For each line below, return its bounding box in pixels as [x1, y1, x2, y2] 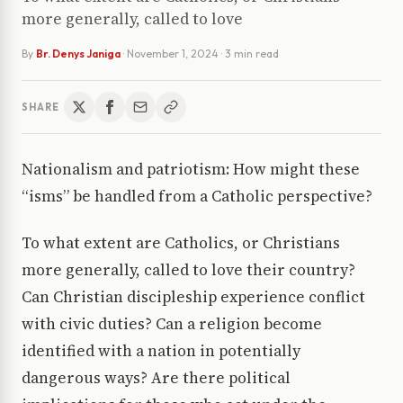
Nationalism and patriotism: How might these [22, 158, 360, 181]
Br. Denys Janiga [36, 47, 121, 61]
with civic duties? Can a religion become [22, 313, 322, 336]
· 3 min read [221, 47, 279, 61]
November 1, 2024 [127, 47, 219, 61]
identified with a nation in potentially [22, 340, 300, 363]
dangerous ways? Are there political [22, 367, 291, 390]
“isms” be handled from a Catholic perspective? [22, 185, 372, 208]
